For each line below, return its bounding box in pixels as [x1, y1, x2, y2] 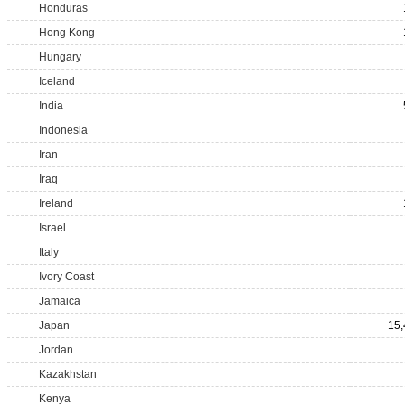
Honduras [39, 2, 88, 14]
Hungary [39, 51, 81, 63]
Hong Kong [39, 26, 95, 39]
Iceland [39, 75, 75, 88]
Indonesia [39, 124, 88, 137]
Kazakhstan [39, 368, 97, 381]
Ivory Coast [39, 270, 94, 283]
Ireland [39, 197, 73, 210]
